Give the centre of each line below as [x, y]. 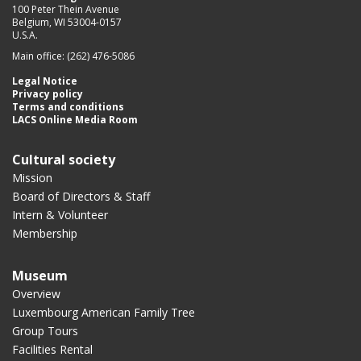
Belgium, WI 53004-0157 [67, 22]
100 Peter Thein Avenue [66, 9]
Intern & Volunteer [60, 214]
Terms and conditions [68, 106]
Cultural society [64, 159]
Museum [40, 275]
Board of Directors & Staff [81, 196]
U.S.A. [25, 35]
